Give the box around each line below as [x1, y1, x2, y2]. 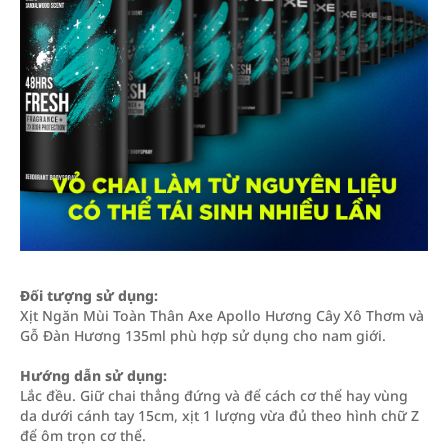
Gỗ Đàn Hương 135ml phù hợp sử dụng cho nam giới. [20, 326, 386, 345]
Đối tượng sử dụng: [20, 286, 158, 305]
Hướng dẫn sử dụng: [20, 366, 167, 385]
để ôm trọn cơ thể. [20, 426, 146, 445]
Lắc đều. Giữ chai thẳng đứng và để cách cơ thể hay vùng [20, 386, 408, 405]
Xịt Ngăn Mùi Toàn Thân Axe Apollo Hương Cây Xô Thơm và [20, 306, 424, 325]
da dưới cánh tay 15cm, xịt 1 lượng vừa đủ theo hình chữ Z [20, 406, 419, 425]
